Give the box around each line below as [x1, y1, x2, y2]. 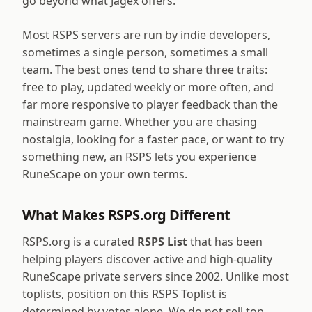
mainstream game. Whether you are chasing [22, 115, 257, 130]
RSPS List [137, 235, 187, 249]
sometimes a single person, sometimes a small [22, 45, 268, 60]
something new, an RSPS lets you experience [22, 150, 256, 164]
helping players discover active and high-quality [22, 252, 272, 267]
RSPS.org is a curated [22, 235, 137, 249]
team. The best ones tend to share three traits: [22, 63, 267, 77]
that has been [187, 235, 263, 249]
